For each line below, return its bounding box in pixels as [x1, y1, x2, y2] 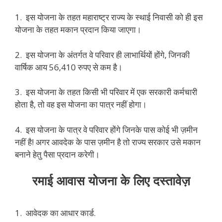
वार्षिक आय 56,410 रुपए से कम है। [15, 61, 122, 73]
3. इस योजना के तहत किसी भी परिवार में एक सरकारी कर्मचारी [15, 86, 197, 98]
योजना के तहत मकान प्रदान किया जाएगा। [15, 24, 141, 36]
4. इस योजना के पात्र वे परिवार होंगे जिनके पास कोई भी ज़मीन [15, 123, 198, 135]
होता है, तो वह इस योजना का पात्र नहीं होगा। [15, 99, 147, 111]
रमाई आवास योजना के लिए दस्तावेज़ [32, 172, 190, 189]
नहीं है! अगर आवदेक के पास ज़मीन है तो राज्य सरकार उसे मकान [15, 136, 201, 148]
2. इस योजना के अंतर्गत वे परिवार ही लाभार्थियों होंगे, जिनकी [15, 49, 190, 60]
